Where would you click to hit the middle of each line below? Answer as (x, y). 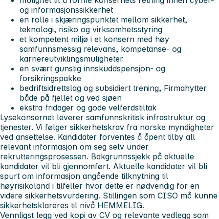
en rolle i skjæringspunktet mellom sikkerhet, (103, 19)
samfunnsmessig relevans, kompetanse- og (100, 49)
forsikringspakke (50, 78)
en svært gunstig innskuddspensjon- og (92, 68)
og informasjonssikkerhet (66, 10)
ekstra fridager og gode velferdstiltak (88, 107)
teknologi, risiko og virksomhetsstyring (91, 29)
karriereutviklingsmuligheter (71, 58)
